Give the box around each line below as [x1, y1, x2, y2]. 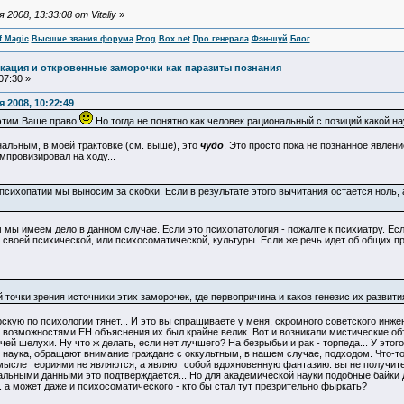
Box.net [158, 34, 190, 44]
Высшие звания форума [31, 34, 133, 44]
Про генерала [192, 34, 249, 44]
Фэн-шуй [251, 34, 288, 44]
